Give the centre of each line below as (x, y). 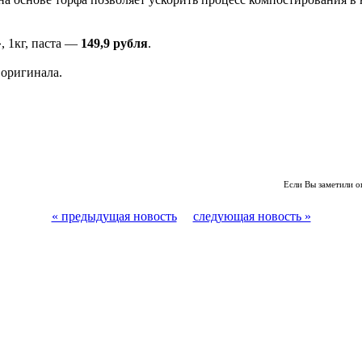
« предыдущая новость (114, 217)
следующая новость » (252, 217)
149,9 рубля (114, 44)
